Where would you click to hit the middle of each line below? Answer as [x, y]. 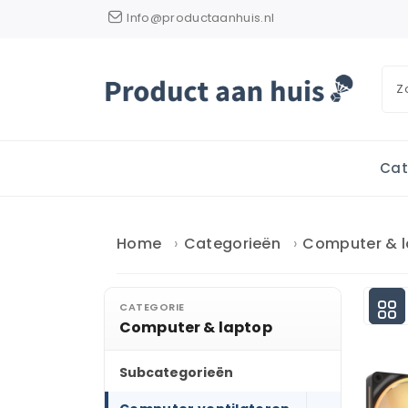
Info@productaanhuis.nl [201, 18]
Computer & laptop [196, 327]
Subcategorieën [176, 372]
